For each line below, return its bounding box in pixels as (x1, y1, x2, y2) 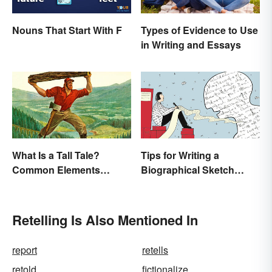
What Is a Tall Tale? (12, 148, 100, 163)
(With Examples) (141, 177, 216, 192)
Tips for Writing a (141, 148, 219, 163)
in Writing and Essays (141, 38, 241, 52)
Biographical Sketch (141, 163, 234, 177)
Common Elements (12, 163, 100, 177)
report (12, 243, 37, 257)
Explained (12, 177, 58, 192)
